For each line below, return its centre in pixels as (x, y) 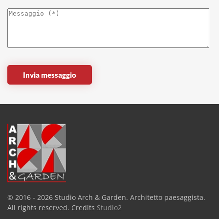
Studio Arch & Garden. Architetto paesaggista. (129, 197)
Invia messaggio (50, 75)
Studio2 (109, 208)
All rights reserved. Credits (52, 208)
